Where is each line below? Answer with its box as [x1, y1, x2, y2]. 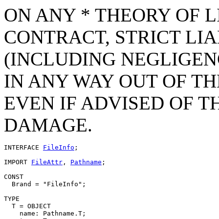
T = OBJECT [4, 202, 51, 210]
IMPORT [4, 158, 31, 166]
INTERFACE [4, 143, 43, 151]
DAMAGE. [4, 114, 92, 135]
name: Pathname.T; [4, 209, 86, 217]
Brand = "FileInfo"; [4, 180, 86, 188]
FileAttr [31, 158, 63, 166]
